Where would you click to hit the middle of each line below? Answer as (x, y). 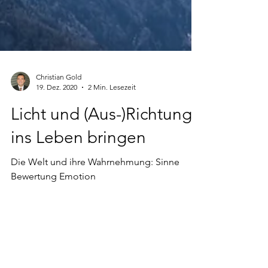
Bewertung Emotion (53, 198)
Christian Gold (59, 98)
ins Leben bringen (78, 159)
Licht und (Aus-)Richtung (101, 135)
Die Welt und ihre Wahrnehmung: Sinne (95, 183)
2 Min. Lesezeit (112, 109)
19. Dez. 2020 (57, 109)
